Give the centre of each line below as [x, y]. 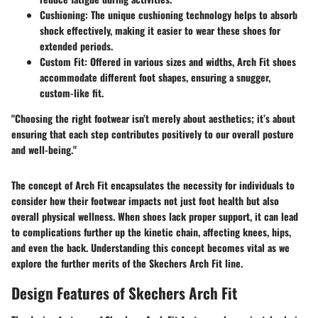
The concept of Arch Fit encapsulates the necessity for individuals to [153, 185]
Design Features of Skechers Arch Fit [124, 293]
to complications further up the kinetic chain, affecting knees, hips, [151, 232]
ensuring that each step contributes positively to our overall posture [153, 134]
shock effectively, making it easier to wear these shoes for [160, 31]
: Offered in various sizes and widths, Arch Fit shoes [190, 62]
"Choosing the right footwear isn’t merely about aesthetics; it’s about [153, 119]
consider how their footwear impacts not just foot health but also [145, 201]
